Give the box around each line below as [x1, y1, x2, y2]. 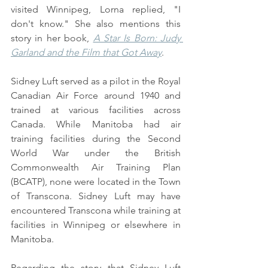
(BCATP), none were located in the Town [11, 176, 181, 188]
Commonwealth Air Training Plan [11, 162, 181, 173]
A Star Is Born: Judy [93, 32, 181, 44]
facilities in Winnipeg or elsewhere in [11, 219, 181, 231]
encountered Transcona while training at [11, 205, 181, 217]
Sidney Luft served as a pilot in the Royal [11, 75, 181, 87]
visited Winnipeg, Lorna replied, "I [11, 4, 181, 16]
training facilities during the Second [11, 133, 181, 145]
